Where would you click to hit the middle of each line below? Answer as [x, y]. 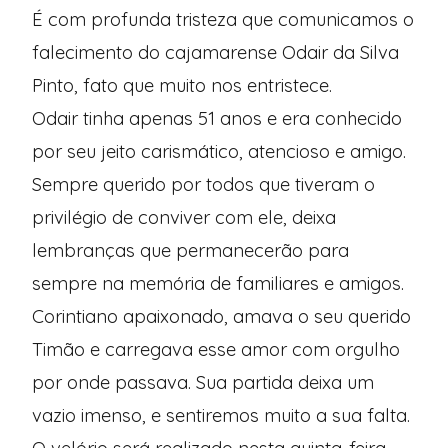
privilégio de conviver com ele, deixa [184, 217]
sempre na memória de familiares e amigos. [218, 283]
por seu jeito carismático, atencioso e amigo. [219, 151]
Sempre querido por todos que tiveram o [203, 184]
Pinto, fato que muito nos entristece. [182, 85]
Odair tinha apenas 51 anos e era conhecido [217, 118]
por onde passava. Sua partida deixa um [203, 382]
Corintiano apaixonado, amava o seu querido [221, 316]
